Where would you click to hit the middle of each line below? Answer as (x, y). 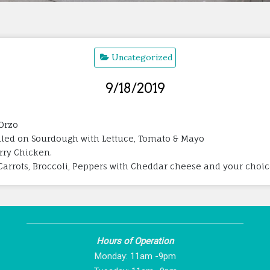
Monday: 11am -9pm (135, 256)
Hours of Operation (135, 241)
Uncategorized (142, 57)
